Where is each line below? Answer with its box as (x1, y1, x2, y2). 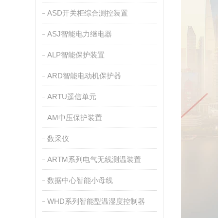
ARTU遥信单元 (47, 92, 96, 101)
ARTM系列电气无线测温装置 (47, 155, 141, 163)
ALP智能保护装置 (47, 51, 105, 59)
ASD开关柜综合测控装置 (47, 9, 128, 17)
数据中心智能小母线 (47, 176, 113, 184)
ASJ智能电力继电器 (47, 30, 112, 38)
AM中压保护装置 (47, 113, 102, 122)
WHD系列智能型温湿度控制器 (47, 197, 145, 205)
